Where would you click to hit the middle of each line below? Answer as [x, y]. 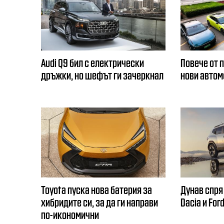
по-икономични [70, 214]
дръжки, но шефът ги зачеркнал [102, 75]
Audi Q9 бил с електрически [92, 62]
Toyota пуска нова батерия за [96, 189]
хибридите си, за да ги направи [99, 201]
